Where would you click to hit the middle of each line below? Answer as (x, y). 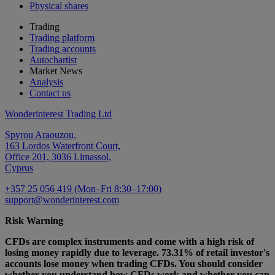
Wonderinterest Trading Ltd (58, 114)
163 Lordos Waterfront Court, (63, 146)
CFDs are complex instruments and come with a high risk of (130, 242)
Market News (56, 71)
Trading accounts (63, 49)
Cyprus (19, 168)
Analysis (46, 82)
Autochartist (53, 60)
